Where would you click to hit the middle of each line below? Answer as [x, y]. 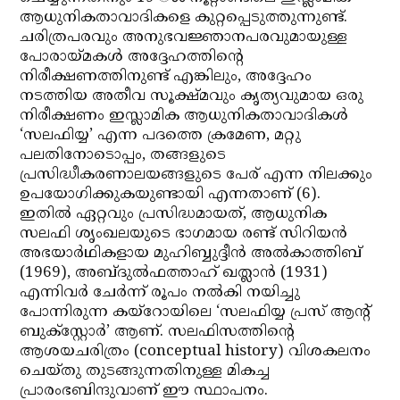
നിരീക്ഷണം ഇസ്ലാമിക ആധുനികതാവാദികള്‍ [184, 116]
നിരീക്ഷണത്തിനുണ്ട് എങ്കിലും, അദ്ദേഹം [166, 77]
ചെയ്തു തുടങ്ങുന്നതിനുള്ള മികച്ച [145, 371]
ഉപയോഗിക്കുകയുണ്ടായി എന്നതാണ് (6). [171, 195]
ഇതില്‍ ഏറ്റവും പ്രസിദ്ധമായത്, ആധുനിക [174, 214]
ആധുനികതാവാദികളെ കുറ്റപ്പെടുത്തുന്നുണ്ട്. [184, 18]
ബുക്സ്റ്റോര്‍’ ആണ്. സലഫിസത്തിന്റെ [158, 332]
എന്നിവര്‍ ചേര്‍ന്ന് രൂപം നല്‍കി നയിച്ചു [160, 293]
